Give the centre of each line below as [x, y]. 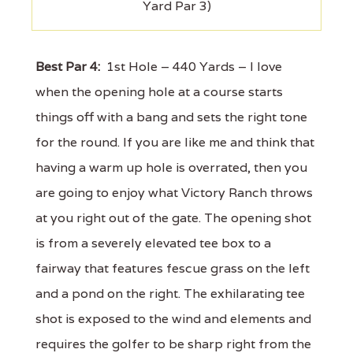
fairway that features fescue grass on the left [173, 269]
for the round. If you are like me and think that [175, 143]
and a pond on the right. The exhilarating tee [170, 294]
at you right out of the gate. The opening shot [173, 218]
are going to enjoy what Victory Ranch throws [174, 193]
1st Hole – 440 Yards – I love [191, 67]
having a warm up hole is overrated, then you [171, 168]
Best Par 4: [68, 67]
